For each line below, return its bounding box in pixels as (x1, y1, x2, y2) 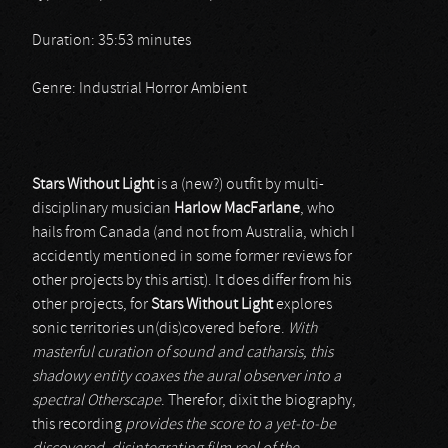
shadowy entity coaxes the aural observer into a (32, 369, 341, 385)
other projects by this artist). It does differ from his (32, 273, 351, 289)
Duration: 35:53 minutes (32, 33, 191, 49)
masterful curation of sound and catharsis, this (32, 345, 333, 361)
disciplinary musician (32, 201, 174, 217)
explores (273, 297, 332, 313)
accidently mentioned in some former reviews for (32, 249, 352, 265)
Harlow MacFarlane (174, 201, 300, 217)
